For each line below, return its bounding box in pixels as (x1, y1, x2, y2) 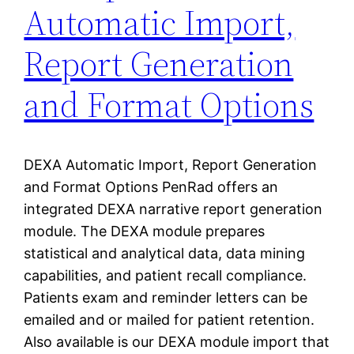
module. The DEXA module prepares (24, 223, 265, 240)
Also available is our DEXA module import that (24, 333, 330, 351)
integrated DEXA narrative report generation (24, 201, 323, 218)
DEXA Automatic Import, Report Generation (24, 156, 318, 174)
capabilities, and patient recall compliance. (24, 267, 307, 284)
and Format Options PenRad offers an (24, 179, 279, 196)
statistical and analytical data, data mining (24, 245, 306, 262)
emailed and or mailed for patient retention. (24, 311, 315, 329)
